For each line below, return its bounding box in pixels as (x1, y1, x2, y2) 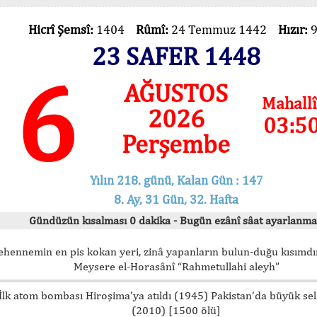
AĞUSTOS (124, 78, 229, 108)
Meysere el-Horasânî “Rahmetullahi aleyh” (73, 259, 279, 273)
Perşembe (122, 129, 231, 158)
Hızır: (277, 22, 311, 37)
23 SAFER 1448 (92, 41, 260, 71)
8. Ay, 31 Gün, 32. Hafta (114, 191, 238, 207)
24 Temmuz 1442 (171, 22, 278, 37)
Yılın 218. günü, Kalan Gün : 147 (89, 172, 263, 188)
